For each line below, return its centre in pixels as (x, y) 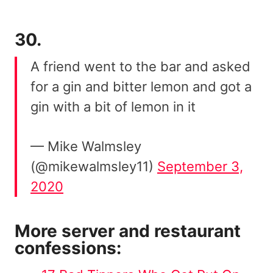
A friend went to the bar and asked (140, 66)
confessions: (68, 248)
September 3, (200, 166)
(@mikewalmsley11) (94, 166)
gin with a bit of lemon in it (113, 106)
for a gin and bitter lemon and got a (141, 86)
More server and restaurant (128, 231)
